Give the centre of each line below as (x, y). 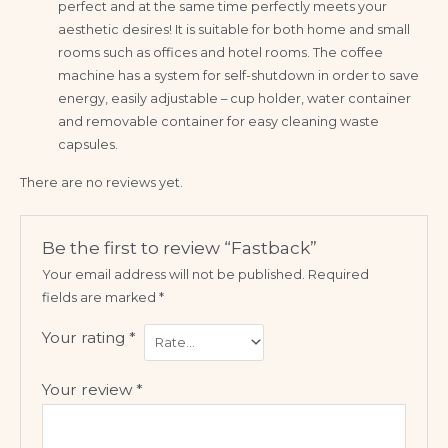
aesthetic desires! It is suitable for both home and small (234, 29)
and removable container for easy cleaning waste (219, 121)
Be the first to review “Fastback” (180, 247)
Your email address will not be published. (174, 274)
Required (339, 274)
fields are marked (101, 297)
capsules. (88, 144)
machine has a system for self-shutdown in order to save (239, 75)
